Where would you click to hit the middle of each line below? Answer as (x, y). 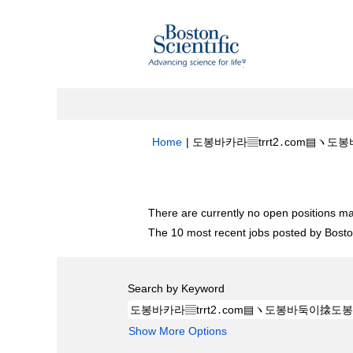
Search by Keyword (176, 288)
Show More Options (178, 331)
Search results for (195, 180)
